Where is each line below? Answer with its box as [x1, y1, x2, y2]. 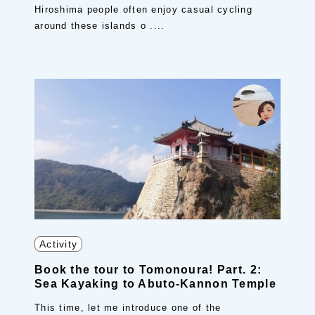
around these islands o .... [34, 20, 165, 31]
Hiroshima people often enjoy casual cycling [34, 4, 253, 15]
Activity [39, 238, 78, 250]
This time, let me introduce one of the [34, 302, 221, 313]
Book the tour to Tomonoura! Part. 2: [34, 264, 262, 276]
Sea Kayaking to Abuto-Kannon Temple [34, 278, 276, 290]
